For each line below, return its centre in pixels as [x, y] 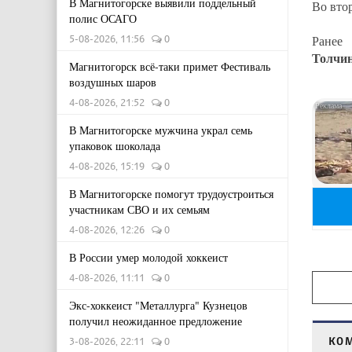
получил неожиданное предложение [156, 321]
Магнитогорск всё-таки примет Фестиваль [170, 66]
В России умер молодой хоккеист [148, 257]
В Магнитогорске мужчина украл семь [161, 130]
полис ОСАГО [103, 18]
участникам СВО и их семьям [139, 209]
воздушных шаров [113, 82]
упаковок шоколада [115, 146]
